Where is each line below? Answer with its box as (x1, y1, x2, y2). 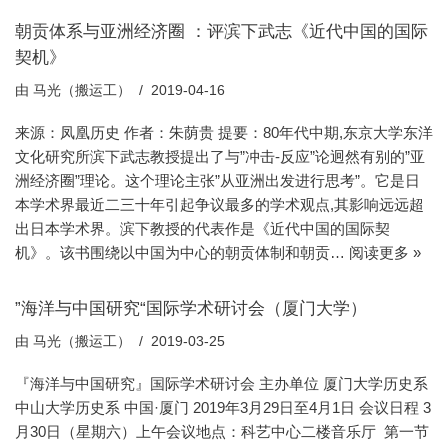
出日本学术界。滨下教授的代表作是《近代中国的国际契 (15, 219, 390, 237)
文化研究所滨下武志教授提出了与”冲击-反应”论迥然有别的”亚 (15, 147, 425, 165)
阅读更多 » (349, 243, 421, 261)
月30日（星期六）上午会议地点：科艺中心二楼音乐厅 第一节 (15, 422, 429, 440)
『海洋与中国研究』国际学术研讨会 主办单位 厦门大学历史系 (15, 374, 432, 392)
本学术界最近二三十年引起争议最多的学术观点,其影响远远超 (15, 195, 424, 213)
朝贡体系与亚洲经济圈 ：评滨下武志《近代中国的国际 (15, 21, 428, 40)
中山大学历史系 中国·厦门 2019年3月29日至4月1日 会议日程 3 (15, 398, 431, 416)
